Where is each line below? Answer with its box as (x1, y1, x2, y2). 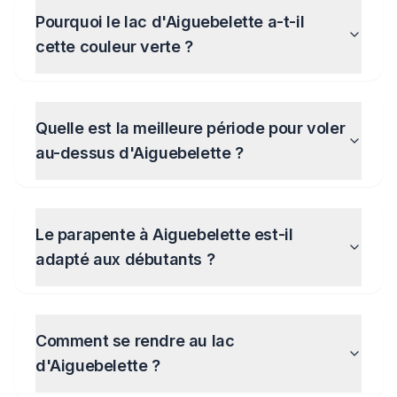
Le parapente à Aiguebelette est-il (35, 225, 293, 244)
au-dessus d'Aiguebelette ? (35, 144, 244, 162)
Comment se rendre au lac (35, 331, 235, 350)
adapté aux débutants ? (35, 250, 215, 269)
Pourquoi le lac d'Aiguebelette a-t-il (35, 12, 305, 31)
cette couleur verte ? (35, 37, 193, 56)
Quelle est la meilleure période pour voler (35, 119, 346, 137)
